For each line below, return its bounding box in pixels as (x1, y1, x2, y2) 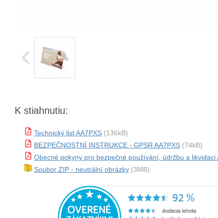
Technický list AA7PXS (34, 129, 102, 137)
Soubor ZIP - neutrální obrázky (34, 165, 129, 173)
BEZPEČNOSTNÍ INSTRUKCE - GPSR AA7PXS (34, 141, 180, 149)
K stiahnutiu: (15, 105, 68, 116)
